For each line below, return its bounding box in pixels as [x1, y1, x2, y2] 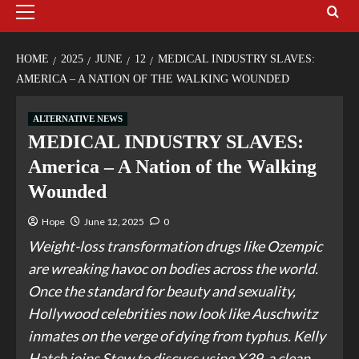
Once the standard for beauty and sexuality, [28, 282, 296, 301]
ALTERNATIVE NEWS [33, 114, 123, 124]
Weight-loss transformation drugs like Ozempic [28, 237, 322, 256]
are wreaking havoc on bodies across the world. [28, 260, 318, 278]
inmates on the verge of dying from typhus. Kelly [28, 327, 325, 345]
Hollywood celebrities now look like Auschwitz [28, 305, 317, 323]
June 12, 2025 [84, 216, 144, 228]
